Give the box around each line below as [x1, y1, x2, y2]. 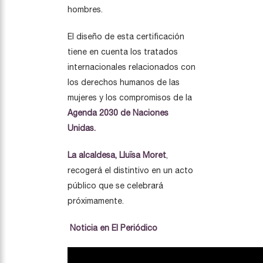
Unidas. [68, 123, 96, 133]
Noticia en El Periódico [68, 223, 157, 232]
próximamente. [68, 196, 124, 205]
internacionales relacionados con [68, 62, 195, 72]
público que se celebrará [68, 181, 163, 190]
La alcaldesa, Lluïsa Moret [68, 150, 166, 160]
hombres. [68, 5, 103, 14]
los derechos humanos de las [68, 77, 180, 87]
